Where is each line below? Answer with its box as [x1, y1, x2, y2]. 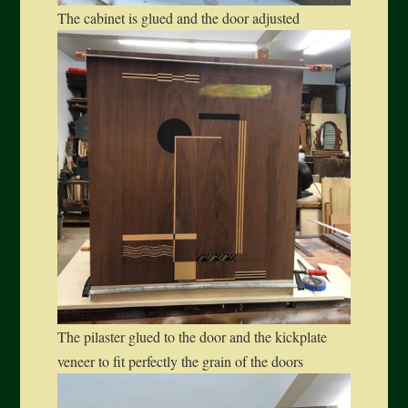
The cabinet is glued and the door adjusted [56, 8, 300, 28]
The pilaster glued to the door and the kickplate [56, 326, 327, 346]
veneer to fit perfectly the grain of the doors [56, 351, 303, 371]
